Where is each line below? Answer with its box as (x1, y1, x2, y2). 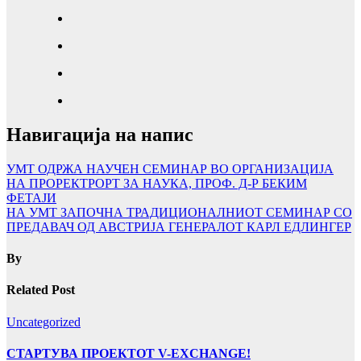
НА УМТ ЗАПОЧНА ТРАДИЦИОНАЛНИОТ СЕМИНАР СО (6, 205, 352, 219)
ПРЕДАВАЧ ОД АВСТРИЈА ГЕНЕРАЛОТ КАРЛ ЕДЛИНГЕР (6, 219, 351, 234)
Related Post (6, 283, 75, 297)
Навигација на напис (6, 123, 193, 145)
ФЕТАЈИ (6, 190, 56, 205)
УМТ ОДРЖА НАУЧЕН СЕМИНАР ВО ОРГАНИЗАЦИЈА (6, 161, 334, 176)
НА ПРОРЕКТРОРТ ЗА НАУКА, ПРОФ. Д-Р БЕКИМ (6, 176, 307, 190)
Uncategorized (6, 314, 81, 329)
